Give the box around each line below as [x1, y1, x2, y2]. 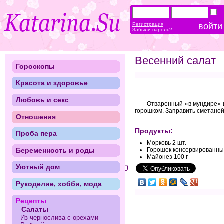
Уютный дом [15, 163, 60, 171]
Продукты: [135, 127, 173, 135]
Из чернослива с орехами [20, 213, 99, 221]
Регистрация [132, 21, 163, 27]
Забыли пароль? [132, 27, 172, 33]
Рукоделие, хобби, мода [15, 180, 102, 188]
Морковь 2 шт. [147, 139, 186, 146]
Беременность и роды [15, 146, 95, 154]
